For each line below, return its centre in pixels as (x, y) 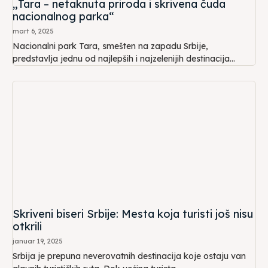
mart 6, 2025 (33, 31)
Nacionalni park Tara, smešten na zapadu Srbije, (110, 46)
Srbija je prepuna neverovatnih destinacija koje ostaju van (129, 256)
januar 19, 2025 (38, 241)
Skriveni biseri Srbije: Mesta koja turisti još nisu (133, 214)
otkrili (27, 227)
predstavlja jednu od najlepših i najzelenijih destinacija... (124, 59)
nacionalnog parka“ (63, 17)
